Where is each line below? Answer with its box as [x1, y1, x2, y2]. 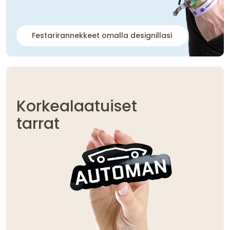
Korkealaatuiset [16, 95, 137, 118]
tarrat [16, 113, 60, 135]
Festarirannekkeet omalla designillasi [32, 30, 172, 41]
